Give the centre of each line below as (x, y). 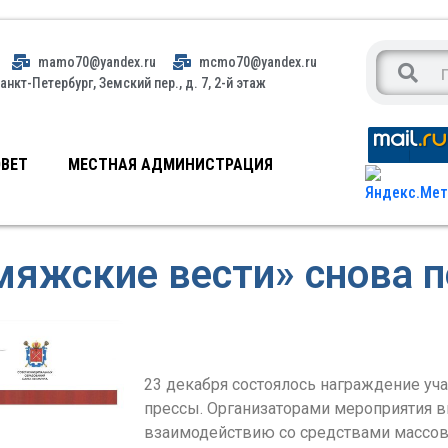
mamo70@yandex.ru (97, 61)
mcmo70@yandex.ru (258, 61)
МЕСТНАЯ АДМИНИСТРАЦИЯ (171, 164)
